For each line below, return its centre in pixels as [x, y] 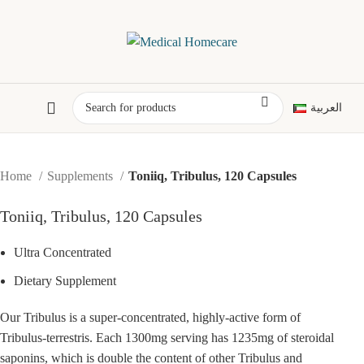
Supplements [82, 176]
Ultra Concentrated [63, 252]
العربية [326, 108]
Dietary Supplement [65, 281]
